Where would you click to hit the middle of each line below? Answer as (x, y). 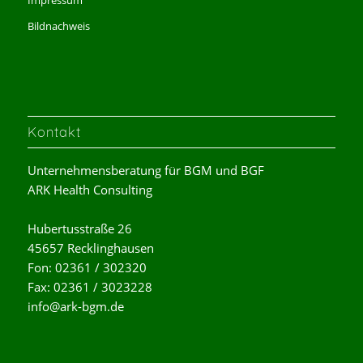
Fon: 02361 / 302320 (87, 267)
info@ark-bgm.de (75, 306)
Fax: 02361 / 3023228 (90, 286)
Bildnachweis (58, 26)
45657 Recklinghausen (90, 248)
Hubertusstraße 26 (79, 228)
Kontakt (54, 131)
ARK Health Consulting (90, 189)
